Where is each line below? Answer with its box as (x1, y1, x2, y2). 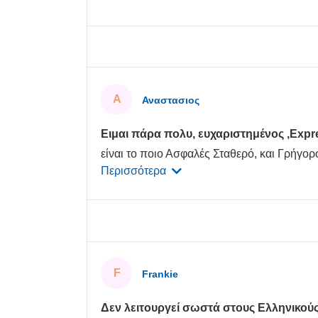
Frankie (142, 268, 179, 280)
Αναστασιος (142, 94, 200, 106)
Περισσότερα (101, 165, 167, 177)
